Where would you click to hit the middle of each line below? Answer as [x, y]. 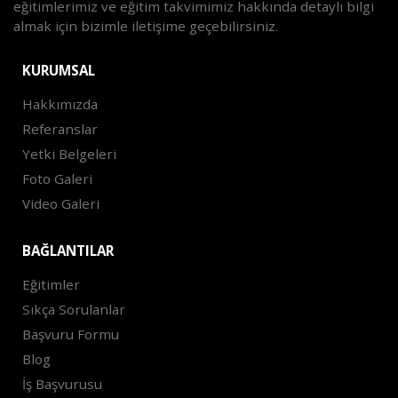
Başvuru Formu [70, 334]
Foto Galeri [57, 179]
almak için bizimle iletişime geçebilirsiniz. [146, 26]
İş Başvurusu [62, 384]
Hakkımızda [60, 104]
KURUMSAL [58, 71]
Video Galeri [60, 204]
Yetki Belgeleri [69, 154]
